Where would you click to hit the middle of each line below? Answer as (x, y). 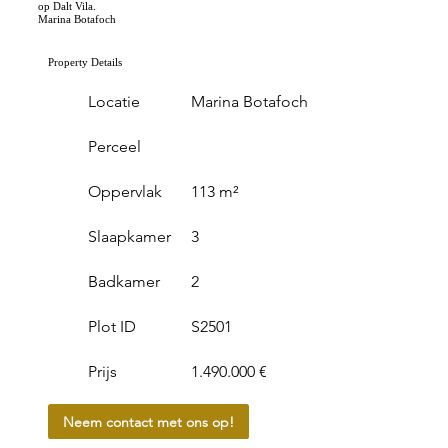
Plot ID (111, 326)
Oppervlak (124, 191)
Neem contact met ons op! (148, 421)
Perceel (114, 146)
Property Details (84, 62)
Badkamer (123, 281)
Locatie (113, 101)
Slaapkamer (129, 236)
